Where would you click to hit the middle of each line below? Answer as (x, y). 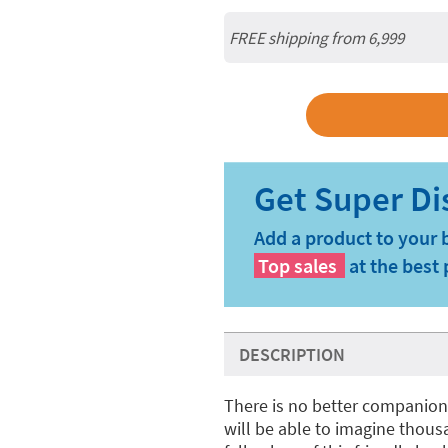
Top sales (297, 265)
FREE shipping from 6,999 (316, 37)
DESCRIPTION (292, 354)
